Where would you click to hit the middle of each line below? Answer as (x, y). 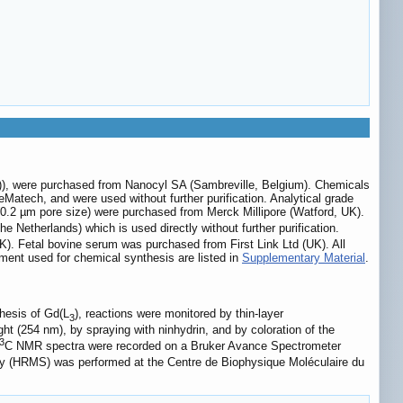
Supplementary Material (304, 257)
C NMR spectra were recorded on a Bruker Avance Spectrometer (173, 346)
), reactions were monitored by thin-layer (179, 314)
